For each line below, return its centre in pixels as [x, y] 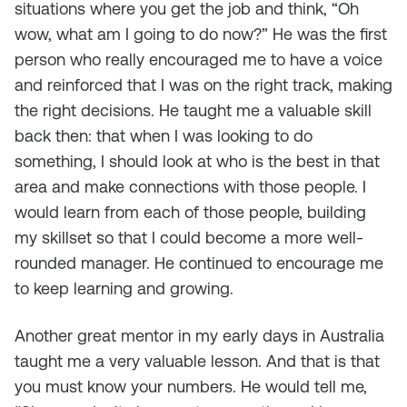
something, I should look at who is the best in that [197, 161]
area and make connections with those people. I [190, 187]
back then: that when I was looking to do [164, 136]
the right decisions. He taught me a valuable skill [193, 110]
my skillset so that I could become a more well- [189, 238]
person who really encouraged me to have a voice [199, 60]
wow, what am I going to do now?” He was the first [201, 34]
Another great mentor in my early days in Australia [199, 336]
